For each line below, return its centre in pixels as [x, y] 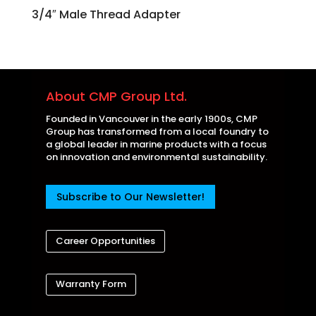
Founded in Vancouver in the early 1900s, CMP [151, 119]
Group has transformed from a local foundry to [157, 132]
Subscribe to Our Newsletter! [130, 196]
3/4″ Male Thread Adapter [106, 15]
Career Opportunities [105, 241]
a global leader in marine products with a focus [156, 145]
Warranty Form [91, 284]
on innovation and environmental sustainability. [156, 157]
